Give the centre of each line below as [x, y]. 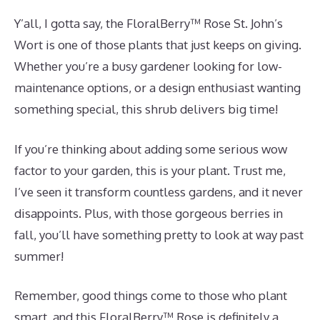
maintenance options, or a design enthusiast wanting [157, 87]
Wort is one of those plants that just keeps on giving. [158, 45]
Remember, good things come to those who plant [151, 295]
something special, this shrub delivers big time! [146, 109]
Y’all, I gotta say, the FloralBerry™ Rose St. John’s [149, 23]
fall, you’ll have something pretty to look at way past [159, 234]
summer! [39, 256]
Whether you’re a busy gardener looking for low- [148, 66]
